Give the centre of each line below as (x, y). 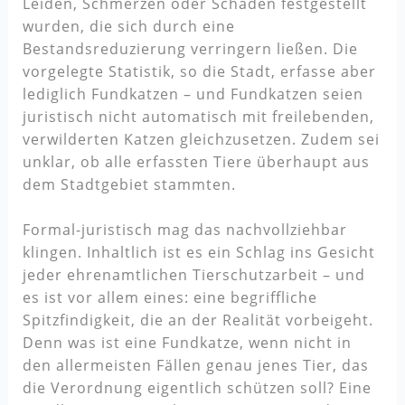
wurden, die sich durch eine (128, 26)
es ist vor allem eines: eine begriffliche (170, 298)
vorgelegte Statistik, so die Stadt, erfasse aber (199, 71)
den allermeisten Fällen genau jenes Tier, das (195, 366)
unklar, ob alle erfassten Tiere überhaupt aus (196, 161)
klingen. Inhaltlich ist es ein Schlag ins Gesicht (198, 253)
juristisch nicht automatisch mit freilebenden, (198, 116)
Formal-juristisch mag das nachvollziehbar (184, 230)
